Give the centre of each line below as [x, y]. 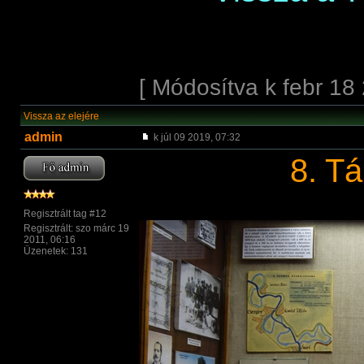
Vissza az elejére [61, 116]
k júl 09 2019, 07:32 [196, 137]
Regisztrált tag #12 [65, 214]
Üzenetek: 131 [56, 251]
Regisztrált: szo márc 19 [76, 228]
